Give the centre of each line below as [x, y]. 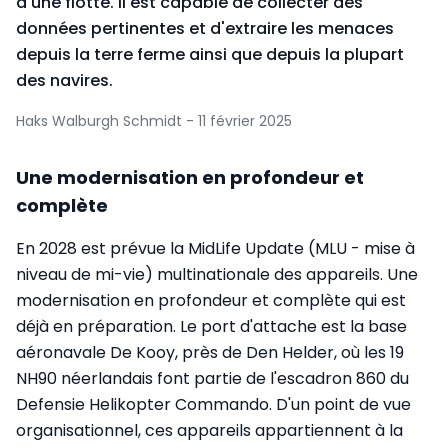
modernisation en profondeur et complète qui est [211, 300]
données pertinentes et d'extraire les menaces [205, 28]
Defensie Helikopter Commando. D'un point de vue [213, 404]
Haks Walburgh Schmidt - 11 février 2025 [154, 121]
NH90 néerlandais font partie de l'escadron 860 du [212, 378]
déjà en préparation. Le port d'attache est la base [211, 326]
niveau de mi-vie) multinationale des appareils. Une [217, 274]
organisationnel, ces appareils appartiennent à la [209, 430]
